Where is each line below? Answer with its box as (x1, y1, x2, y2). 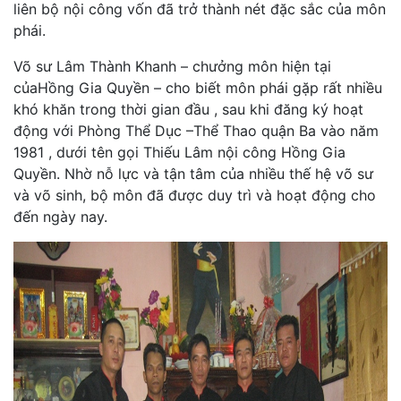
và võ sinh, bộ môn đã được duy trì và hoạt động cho (13, 185, 376, 204)
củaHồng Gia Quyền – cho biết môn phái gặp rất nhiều (13, 78, 382, 97)
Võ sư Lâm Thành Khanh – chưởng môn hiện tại (13, 56, 331, 75)
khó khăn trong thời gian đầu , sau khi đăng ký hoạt (13, 99, 363, 118)
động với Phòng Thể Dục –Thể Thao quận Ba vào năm (13, 121, 379, 140)
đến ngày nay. (13, 207, 107, 226)
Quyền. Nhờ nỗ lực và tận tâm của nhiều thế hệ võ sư (13, 164, 373, 183)
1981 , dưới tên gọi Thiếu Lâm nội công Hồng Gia (13, 142, 346, 161)
